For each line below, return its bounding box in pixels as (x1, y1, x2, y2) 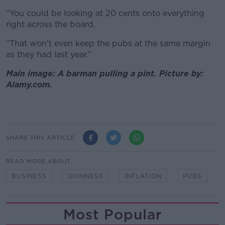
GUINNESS (68, 172, 103, 180)
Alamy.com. (6, 80, 55, 90)
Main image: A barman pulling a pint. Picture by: (6, 69, 203, 79)
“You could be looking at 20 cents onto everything (6, 9, 204, 19)
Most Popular (63, 206, 162, 223)
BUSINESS (12, 172, 47, 180)
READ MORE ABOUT (6, 158, 71, 165)
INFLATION (125, 172, 162, 180)
